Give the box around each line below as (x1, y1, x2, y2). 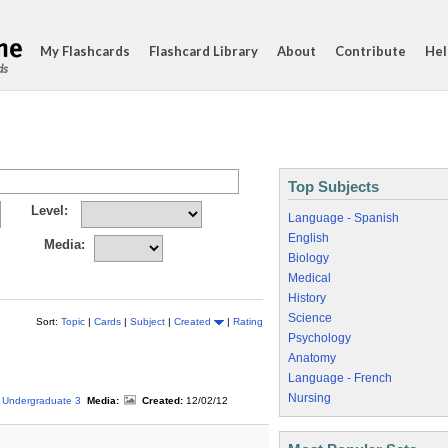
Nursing (288, 391, 331, 405)
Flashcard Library (149, 43, 258, 59)
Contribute (335, 43, 406, 59)
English (288, 231, 329, 245)
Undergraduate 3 (2, 395, 81, 406)
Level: (31, 203, 68, 218)
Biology (288, 251, 329, 265)
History (288, 291, 326, 305)
